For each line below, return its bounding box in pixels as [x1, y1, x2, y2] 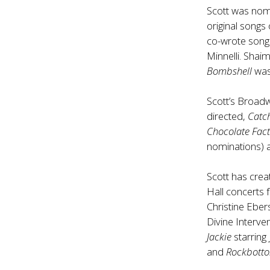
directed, [207, 109, 248, 123]
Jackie [207, 230, 232, 243]
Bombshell [207, 64, 255, 78]
